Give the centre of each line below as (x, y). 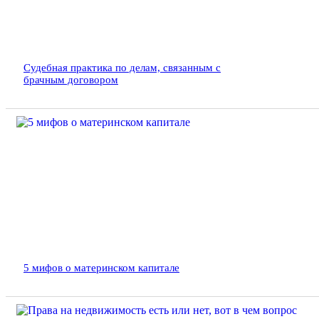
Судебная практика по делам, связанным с (122, 68)
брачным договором (71, 80)
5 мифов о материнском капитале (101, 268)
